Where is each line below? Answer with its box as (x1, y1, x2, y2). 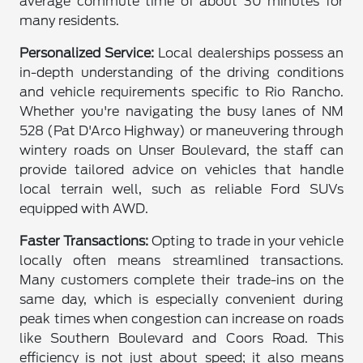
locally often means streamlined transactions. (19, 253, 344, 269)
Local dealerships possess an (154, 45, 344, 62)
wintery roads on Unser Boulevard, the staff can (19, 143, 344, 159)
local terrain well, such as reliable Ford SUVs (19, 181, 344, 198)
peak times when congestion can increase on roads (19, 311, 344, 327)
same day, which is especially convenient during (19, 292, 344, 308)
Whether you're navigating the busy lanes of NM (19, 104, 344, 120)
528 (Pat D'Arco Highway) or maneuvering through (19, 123, 344, 139)
